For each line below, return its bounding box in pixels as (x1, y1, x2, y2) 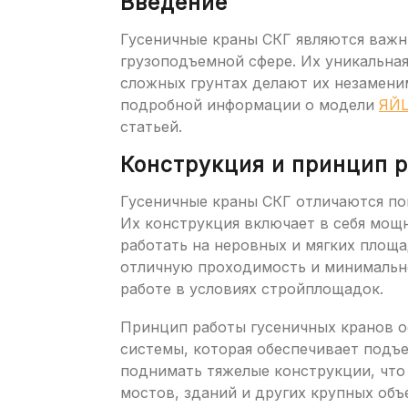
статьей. (120, 117, 182, 136)
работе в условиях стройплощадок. (120, 280, 383, 298)
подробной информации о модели (120, 96, 379, 114)
